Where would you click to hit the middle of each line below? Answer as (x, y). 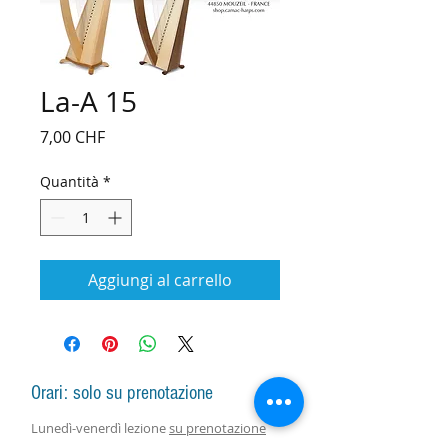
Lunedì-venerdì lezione (100, 427)
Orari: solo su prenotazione (122, 392)
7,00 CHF (72, 136)
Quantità (69, 181)
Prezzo (129, 135)
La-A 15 (88, 101)
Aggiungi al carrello (160, 279)
